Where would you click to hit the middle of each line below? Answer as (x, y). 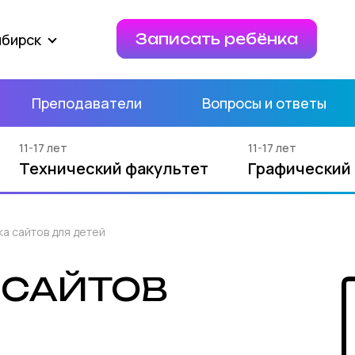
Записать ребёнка (217, 39)
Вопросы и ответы (264, 103)
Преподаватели (87, 103)
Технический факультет (114, 168)
